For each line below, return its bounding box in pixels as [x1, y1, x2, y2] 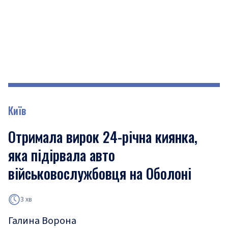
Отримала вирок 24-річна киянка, [8, 126, 197, 147]
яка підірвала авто [8, 145, 115, 165]
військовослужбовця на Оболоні [8, 163, 191, 184]
